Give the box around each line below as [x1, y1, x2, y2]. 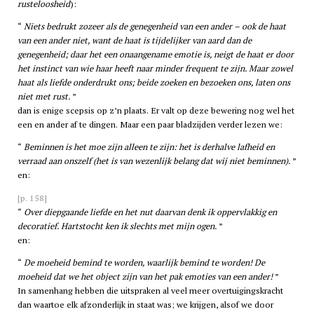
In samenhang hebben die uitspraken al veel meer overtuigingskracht [17, 285, 283, 297]
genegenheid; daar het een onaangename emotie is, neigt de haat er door [17, 48, 294, 61]
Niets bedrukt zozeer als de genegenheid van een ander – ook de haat [23, 20, 286, 33]
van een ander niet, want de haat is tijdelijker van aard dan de [17, 34, 252, 47]
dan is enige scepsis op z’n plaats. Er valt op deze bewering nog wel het [17, 104, 294, 117]
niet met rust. [17, 90, 70, 103]
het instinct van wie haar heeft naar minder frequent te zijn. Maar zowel [17, 62, 293, 75]
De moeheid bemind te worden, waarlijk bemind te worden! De [23, 257, 265, 269]
